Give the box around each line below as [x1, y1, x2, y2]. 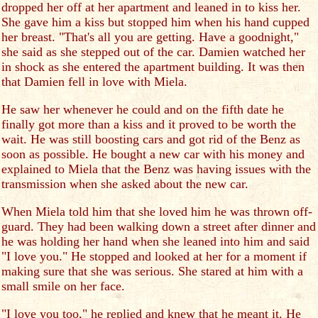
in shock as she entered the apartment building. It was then [1, 60, 305, 74]
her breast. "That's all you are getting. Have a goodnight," [1, 30, 299, 44]
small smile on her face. [1, 279, 125, 293]
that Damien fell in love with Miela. [1, 75, 187, 89]
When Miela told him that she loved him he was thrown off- [1, 204, 312, 219]
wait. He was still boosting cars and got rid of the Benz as [1, 132, 300, 146]
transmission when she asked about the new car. [1, 177, 248, 191]
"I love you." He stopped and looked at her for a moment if [1, 249, 307, 263]
